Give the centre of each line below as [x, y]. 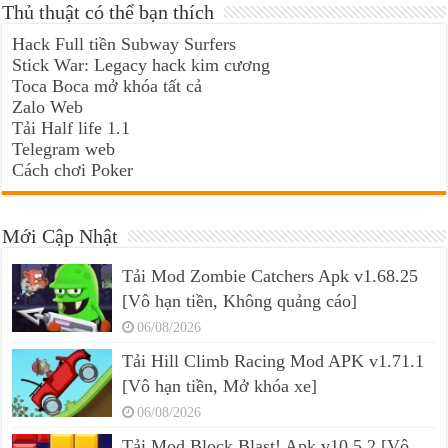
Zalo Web [48, 106]
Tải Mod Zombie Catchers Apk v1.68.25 [270, 275]
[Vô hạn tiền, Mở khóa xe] [220, 385]
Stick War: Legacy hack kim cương [141, 64]
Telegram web [64, 148]
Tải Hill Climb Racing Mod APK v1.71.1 [273, 360]
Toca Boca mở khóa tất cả [107, 85]
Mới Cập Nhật [60, 235]
